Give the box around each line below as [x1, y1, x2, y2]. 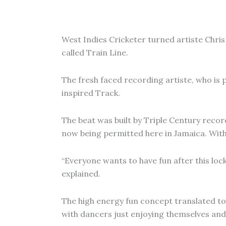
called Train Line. [62, 47, 128, 58]
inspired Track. [62, 88, 120, 98]
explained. [62, 168, 100, 179]
